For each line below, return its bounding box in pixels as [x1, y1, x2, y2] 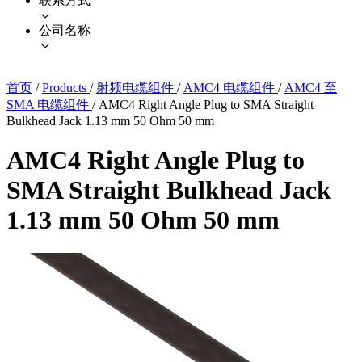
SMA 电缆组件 [6, 97, 92, 112]
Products [42, 80, 90, 95]
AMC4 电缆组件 [183, 80, 278, 95]
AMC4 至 [284, 80, 337, 95]
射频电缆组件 [96, 80, 177, 95]
